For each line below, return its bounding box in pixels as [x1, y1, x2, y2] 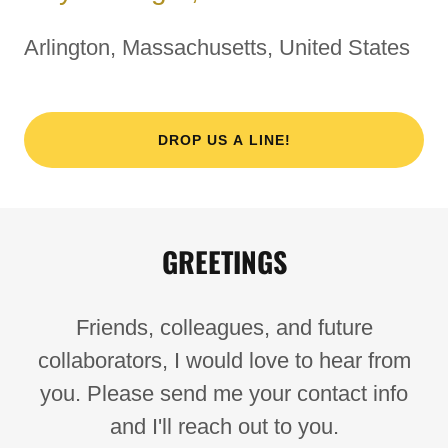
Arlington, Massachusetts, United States [24, 35, 410, 60]
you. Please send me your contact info [40, 381, 408, 406]
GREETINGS [161, 241, 287, 282]
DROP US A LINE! [157, 132, 291, 148]
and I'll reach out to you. [109, 414, 339, 439]
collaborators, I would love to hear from [37, 348, 411, 373]
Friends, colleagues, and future [75, 315, 373, 340]
